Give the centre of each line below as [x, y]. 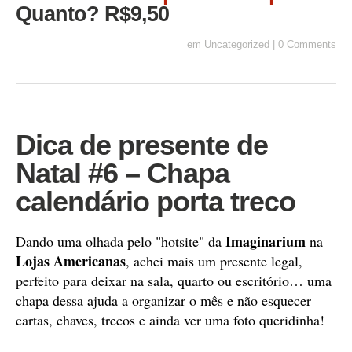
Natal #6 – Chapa [123, 173]
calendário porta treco [156, 202]
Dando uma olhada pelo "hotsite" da [121, 241]
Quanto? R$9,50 [92, 14]
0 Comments [307, 44]
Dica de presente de [142, 145]
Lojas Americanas [71, 261]
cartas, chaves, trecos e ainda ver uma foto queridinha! [170, 320]
